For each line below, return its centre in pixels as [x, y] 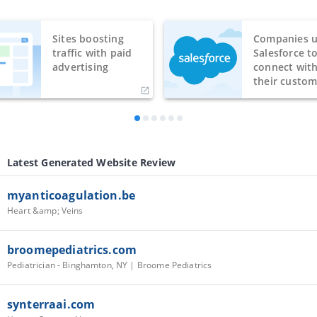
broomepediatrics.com [72, 249]
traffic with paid [92, 52]
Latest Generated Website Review [92, 162]
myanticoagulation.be [71, 195]
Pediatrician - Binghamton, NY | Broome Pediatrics [110, 265]
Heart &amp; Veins [45, 210]
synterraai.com [51, 304]
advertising [81, 67]
